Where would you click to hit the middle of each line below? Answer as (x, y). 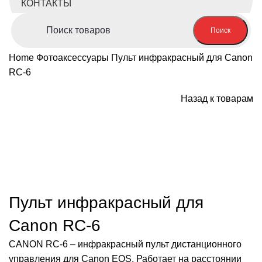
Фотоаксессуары (74, 58)
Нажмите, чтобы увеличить (67, 155)
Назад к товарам (217, 99)
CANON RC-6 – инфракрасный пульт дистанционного (125, 244)
